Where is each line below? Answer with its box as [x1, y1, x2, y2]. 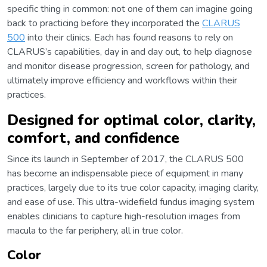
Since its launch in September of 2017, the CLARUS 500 [7, 153, 244, 166]
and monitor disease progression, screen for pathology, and [7, 60, 250, 73]
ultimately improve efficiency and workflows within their [7, 74, 237, 88]
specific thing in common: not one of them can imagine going [7, 2, 253, 16]
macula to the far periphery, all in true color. [7, 224, 183, 238]
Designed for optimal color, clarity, [7, 110, 256, 131]
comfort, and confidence [7, 128, 179, 149]
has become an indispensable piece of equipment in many [7, 167, 243, 181]
